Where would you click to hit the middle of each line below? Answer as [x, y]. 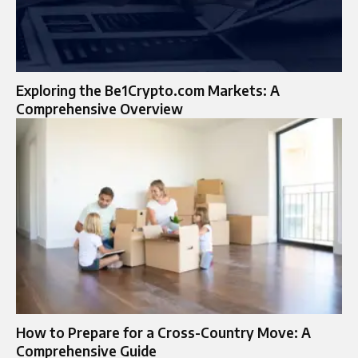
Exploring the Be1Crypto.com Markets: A [148, 90]
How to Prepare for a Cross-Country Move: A [163, 332]
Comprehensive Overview [99, 108]
